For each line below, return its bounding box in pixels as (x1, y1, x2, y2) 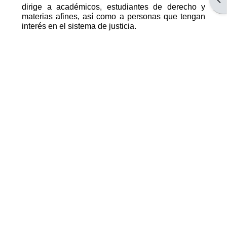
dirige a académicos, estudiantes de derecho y (22, 2, 205, 11)
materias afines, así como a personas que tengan (22, 12, 205, 21)
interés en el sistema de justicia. (22, 21, 136, 30)
